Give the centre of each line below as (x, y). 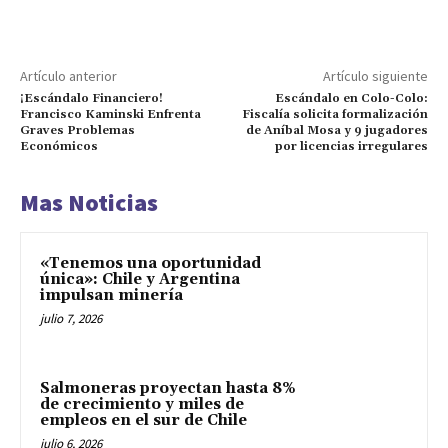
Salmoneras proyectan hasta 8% (168, 389)
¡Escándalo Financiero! (91, 98)
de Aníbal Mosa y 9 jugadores (336, 130)
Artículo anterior (68, 75)
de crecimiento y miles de (142, 405)
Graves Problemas (77, 130)
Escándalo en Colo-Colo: (351, 98)
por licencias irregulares (351, 146)
